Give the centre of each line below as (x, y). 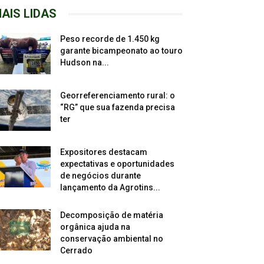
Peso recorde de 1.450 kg (110, 39)
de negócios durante (100, 176)
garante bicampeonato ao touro (121, 51)
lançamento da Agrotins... (110, 188)
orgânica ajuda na (95, 227)
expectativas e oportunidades (117, 164)
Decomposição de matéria (112, 215)
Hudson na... (85, 63)
